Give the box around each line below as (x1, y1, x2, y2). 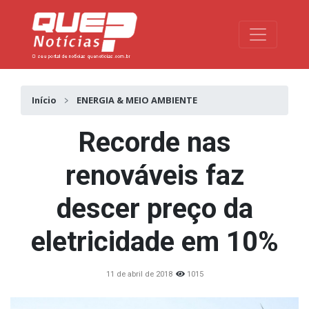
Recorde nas (78, 126, 231, 159)
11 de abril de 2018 (106, 270, 172, 279)
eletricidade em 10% (30, 226, 279, 259)
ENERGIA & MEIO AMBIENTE (77, 94, 197, 107)
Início (32, 94, 57, 107)
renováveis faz (65, 159, 244, 192)
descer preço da (56, 192, 253, 226)
